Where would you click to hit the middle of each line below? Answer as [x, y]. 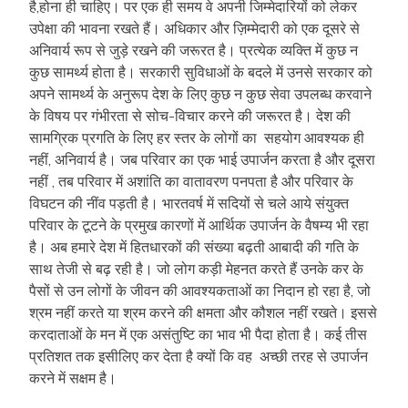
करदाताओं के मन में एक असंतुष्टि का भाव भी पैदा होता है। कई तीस [198, 334]
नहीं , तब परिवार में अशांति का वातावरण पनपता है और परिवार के [191, 181]
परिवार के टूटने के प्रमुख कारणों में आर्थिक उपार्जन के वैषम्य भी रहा [199, 224]
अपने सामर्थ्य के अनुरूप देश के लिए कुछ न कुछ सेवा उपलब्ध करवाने [200, 93]
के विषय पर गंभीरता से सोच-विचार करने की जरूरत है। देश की [190, 115]
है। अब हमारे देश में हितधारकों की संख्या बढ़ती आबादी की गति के [194, 246]
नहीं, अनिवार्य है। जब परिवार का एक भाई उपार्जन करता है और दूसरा [202, 159]
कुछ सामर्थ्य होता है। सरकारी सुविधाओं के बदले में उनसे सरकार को [201, 71]
